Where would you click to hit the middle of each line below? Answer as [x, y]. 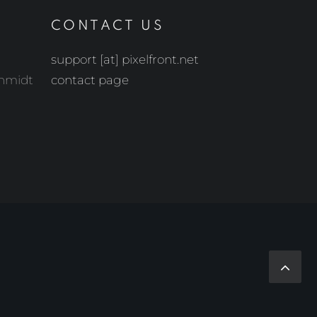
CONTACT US [108, 26]
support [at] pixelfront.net [125, 59]
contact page [90, 80]
